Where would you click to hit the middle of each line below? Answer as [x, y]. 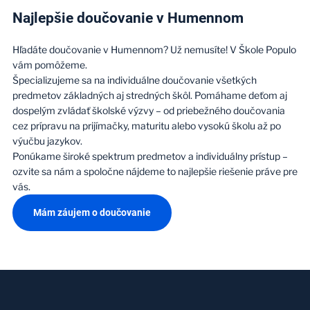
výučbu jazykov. [48, 140]
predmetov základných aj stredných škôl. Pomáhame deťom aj [149, 95]
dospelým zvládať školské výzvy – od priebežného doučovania [148, 110]
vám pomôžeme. [49, 64]
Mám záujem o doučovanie [92, 212]
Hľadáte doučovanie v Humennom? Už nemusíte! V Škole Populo [154, 49]
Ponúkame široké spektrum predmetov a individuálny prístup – [150, 156]
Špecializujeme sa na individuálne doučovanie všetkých [134, 80]
